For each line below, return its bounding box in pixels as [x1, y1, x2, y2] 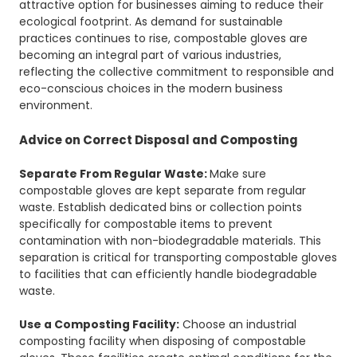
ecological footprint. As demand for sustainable [19, 14, 284, 30]
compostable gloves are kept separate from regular [19, 182, 307, 199]
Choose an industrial [179, 316, 297, 333]
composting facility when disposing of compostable [19, 333, 307, 350]
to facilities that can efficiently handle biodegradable [19, 266, 318, 283]
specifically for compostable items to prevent [19, 216, 273, 233]
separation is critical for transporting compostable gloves [19, 249, 338, 266]
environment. [19, 97, 93, 114]
